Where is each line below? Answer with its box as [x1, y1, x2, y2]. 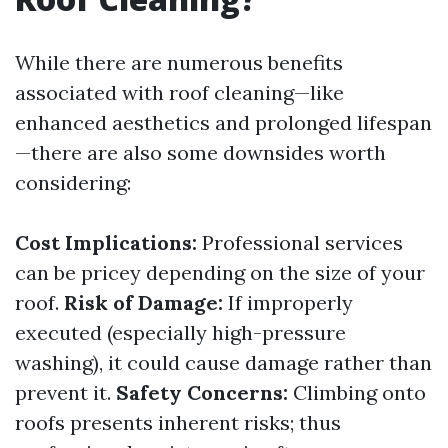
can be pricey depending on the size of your [15, 260, 425, 285]
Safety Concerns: [116, 380, 288, 405]
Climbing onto [288, 380, 426, 405]
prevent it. [15, 380, 116, 405]
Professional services [197, 230, 403, 255]
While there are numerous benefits [15, 50, 343, 75]
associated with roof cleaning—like [15, 80, 344, 105]
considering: [15, 170, 131, 195]
